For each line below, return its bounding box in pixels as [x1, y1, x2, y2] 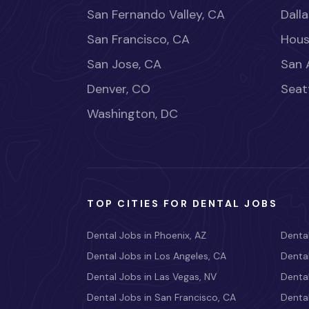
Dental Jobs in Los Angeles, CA [87, 250, 226, 263]
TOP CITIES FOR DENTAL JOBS [87, 197, 278, 210]
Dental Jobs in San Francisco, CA [87, 291, 236, 304]
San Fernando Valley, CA [87, 6, 225, 23]
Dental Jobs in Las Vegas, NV [87, 270, 217, 283]
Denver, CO [87, 81, 150, 98]
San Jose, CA [87, 56, 161, 73]
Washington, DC [87, 106, 178, 123]
